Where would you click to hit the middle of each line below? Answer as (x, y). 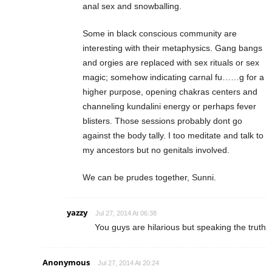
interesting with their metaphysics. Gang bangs (172, 48)
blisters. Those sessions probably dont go (162, 121)
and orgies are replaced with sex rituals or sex (171, 63)
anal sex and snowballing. (132, 6)
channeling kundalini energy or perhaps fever (169, 107)
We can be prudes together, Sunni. (149, 178)
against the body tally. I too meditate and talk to (173, 136)
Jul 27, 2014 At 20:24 (128, 263)
